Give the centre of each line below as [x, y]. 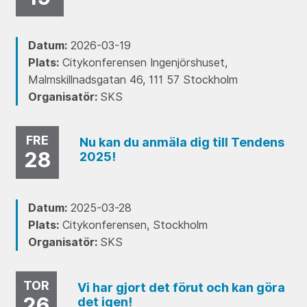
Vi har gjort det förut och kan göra [181, 287]
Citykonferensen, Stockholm [133, 225]
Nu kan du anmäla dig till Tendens [182, 142]
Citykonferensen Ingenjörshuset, [143, 63]
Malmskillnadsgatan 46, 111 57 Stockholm [133, 80]
